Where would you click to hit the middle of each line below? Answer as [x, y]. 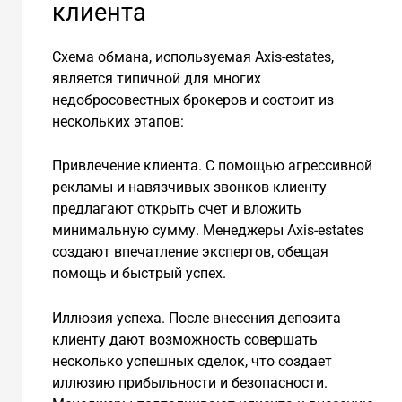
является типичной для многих [156, 78]
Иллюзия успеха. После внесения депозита [196, 318]
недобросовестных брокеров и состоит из [192, 100]
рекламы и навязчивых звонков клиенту [189, 188]
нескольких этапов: [118, 121]
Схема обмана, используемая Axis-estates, [192, 57]
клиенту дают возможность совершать [184, 339]
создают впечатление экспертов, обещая [190, 252]
